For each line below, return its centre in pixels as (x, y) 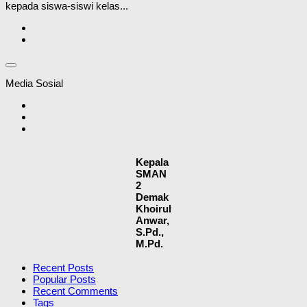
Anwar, (152, 221)
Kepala (152, 162)
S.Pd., (150, 232)
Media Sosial (34, 84)
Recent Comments (75, 291)
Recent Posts (63, 267)
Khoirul (153, 209)
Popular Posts (64, 279)
